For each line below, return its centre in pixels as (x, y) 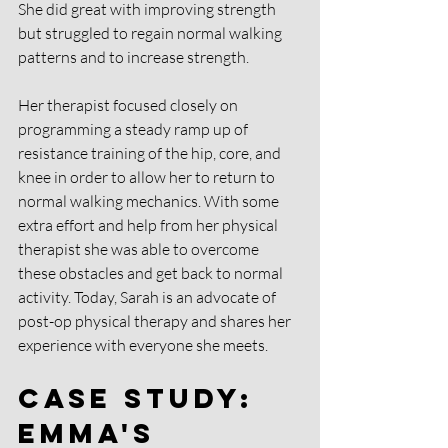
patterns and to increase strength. (135, 57)
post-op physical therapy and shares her (156, 321)
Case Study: (142, 398)
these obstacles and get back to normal (152, 273)
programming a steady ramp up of (134, 129)
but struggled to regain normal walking (151, 33)
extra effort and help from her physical (149, 225)
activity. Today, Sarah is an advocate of (148, 297)
